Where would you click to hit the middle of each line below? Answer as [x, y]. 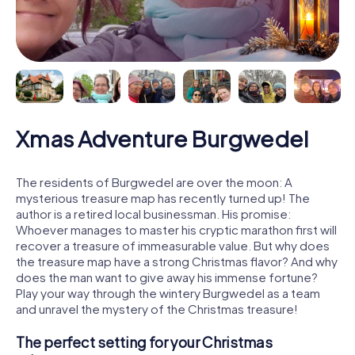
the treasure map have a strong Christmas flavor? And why [177, 261]
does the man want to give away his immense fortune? [167, 277]
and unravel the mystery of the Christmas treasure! [157, 308]
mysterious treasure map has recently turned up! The [163, 197]
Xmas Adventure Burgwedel [162, 138]
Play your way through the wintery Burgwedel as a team [168, 292]
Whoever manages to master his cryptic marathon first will [176, 229]
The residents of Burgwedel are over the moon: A [154, 181]
